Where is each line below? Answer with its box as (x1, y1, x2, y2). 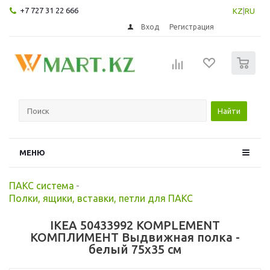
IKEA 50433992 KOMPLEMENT (50, 218, 220, 232)
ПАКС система (9, 180, 74, 191)
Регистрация (169, 22, 215, 31)
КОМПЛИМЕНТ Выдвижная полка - (30, 230, 240, 244)
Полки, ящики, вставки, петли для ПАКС (9, 192, 193, 204)
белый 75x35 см (89, 242, 181, 256)
